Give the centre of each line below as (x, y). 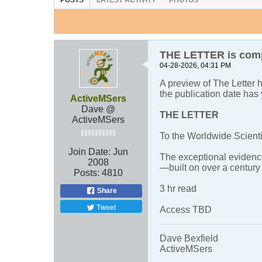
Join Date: (89, 152)
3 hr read (178, 189)
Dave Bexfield (189, 239)
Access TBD (186, 210)
